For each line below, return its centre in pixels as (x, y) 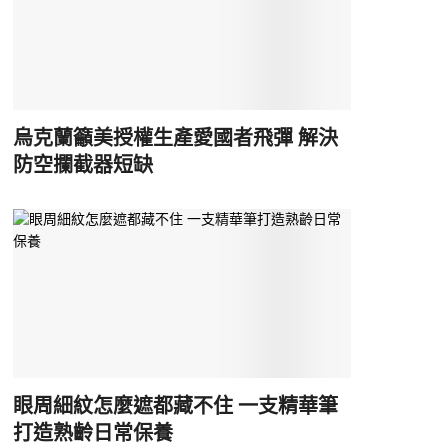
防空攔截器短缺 (82, 165)
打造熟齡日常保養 (92, 433)
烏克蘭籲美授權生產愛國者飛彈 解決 (175, 138)
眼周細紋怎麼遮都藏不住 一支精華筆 (175, 406)
